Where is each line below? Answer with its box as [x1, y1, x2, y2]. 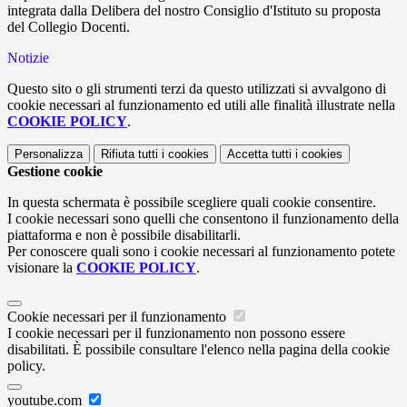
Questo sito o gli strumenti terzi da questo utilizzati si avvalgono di [7, 81, 386, 97]
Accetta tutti [227, 147, 292, 162]
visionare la [7, 260, 76, 276]
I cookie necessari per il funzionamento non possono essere [7, 325, 345, 342]
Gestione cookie [7, 164, 103, 180]
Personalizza [15, 147, 83, 162]
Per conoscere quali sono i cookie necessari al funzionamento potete [7, 243, 395, 260]
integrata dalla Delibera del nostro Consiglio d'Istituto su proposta [7, 3, 381, 19]
